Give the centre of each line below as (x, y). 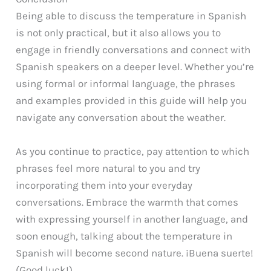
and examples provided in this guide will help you (132, 101)
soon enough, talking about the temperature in (124, 236)
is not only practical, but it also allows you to (119, 33)
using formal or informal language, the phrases (126, 84)
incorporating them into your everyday (104, 185)
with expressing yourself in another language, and (132, 219)
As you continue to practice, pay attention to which (133, 151)
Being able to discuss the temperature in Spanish (131, 16)
